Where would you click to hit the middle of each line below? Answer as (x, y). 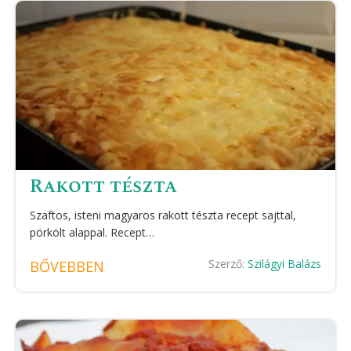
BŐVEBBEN (67, 266)
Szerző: (228, 264)
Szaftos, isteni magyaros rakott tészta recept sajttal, (163, 215)
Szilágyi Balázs (284, 264)
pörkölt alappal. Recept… (92, 232)
